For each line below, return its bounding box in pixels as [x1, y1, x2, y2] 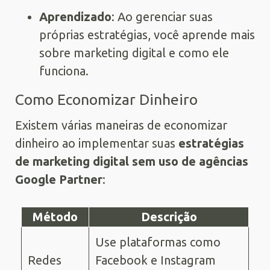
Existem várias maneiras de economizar [15, 118, 227, 132]
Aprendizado [39, 9, 111, 24]
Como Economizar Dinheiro [15, 90, 198, 108]
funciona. [39, 63, 89, 78]
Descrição [140, 209, 197, 224]
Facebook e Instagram [95, 253, 216, 267]
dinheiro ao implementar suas [15, 136, 178, 150]
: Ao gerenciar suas [111, 9, 213, 24]
